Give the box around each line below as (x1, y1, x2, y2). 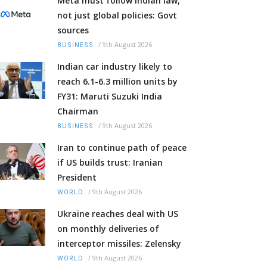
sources (57, 24, 89, 36)
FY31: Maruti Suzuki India (57, 91, 162, 103)
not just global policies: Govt (57, 10, 177, 21)
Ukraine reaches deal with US (57, 208, 178, 220)
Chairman (57, 105, 98, 117)
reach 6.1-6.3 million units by (57, 76, 178, 88)
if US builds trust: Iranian (57, 157, 163, 169)
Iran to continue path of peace (57, 142, 187, 154)
